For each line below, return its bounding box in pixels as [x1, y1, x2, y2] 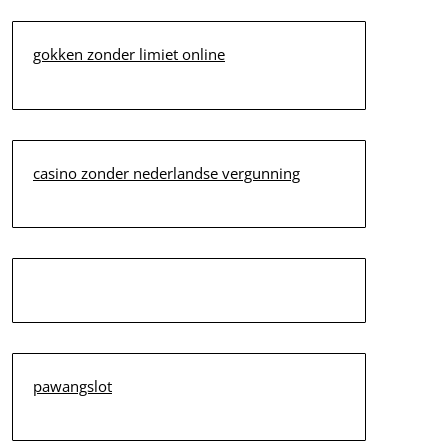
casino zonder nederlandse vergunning [32, 162, 300, 183]
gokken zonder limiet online [32, 44, 225, 64]
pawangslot [32, 375, 112, 396]
